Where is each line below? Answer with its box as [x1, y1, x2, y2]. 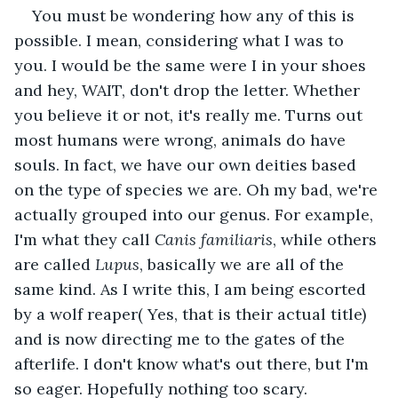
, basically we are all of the [139, 253, 348, 275]
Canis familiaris [155, 228, 273, 250]
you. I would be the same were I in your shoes [14, 54, 370, 76]
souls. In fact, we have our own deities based [14, 154, 361, 175]
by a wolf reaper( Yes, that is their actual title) [14, 303, 370, 324]
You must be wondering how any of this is [32, 4, 359, 26]
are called [14, 253, 95, 275]
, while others [273, 228, 381, 250]
